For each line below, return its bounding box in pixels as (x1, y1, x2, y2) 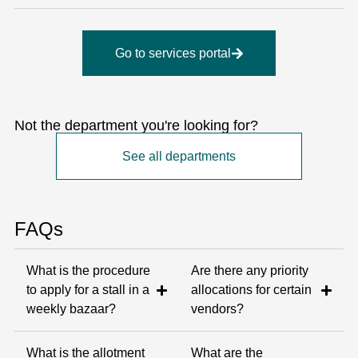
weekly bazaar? (26, 302, 116, 316)
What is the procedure (26, 264, 150, 277)
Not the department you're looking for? (14, 117, 258, 134)
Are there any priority (191, 264, 308, 277)
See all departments (122, 149, 236, 163)
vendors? (191, 302, 244, 316)
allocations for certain (191, 283, 312, 296)
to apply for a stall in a (26, 283, 149, 296)
